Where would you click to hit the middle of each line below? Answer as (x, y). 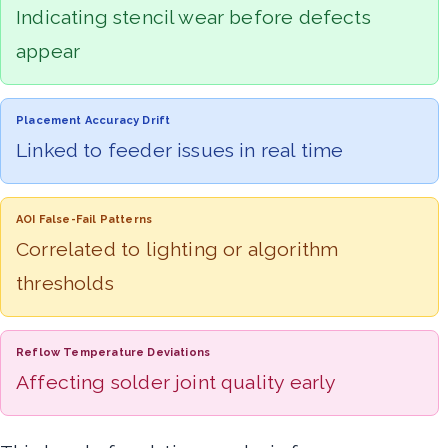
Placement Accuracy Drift (93, 120)
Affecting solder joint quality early (176, 383)
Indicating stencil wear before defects (193, 18)
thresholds (65, 284)
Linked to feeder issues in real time (180, 151)
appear (48, 52)
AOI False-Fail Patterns (84, 219)
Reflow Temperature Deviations (113, 352)
